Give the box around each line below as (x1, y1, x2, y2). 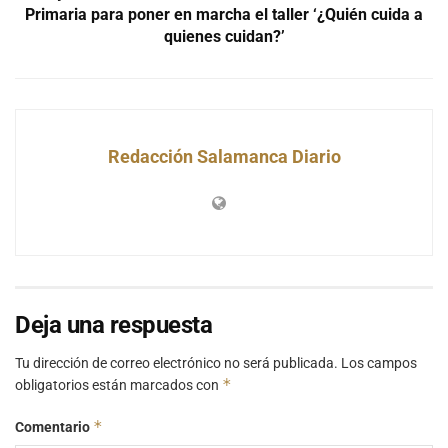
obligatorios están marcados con (15, 376, 222, 393)
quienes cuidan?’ (163, 26, 285, 46)
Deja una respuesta (15, 310, 213, 339)
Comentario (15, 418, 93, 435)
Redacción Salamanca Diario (107, 145, 341, 167)
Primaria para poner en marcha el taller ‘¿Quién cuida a (25, 4, 423, 24)
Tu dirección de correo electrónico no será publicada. (15, 354, 338, 371)
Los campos (341, 354, 417, 371)
